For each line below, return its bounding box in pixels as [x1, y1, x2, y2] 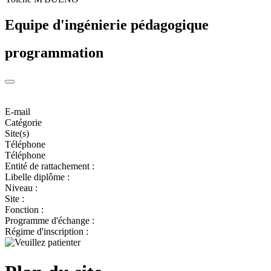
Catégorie [5, 117, 42, 128]
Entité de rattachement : [5, 161, 94, 172]
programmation [5, 45, 103, 61]
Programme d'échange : [5, 215, 94, 226]
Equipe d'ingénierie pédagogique [5, 16, 209, 33]
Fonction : [5, 204, 44, 215]
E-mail [5, 106, 30, 117]
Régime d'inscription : [5, 226, 88, 237]
